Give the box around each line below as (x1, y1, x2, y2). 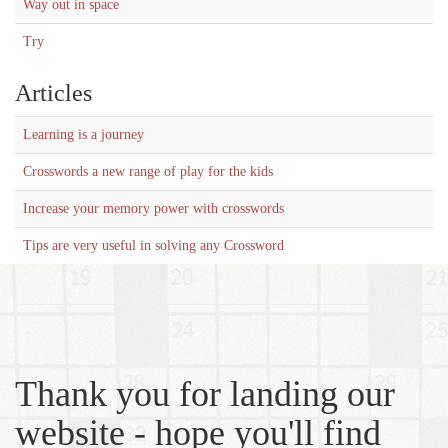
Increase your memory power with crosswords (23, 201, 284, 216)
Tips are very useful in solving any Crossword (23, 238, 284, 253)
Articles (15, 80, 92, 106)
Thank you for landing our (15, 374, 395, 414)
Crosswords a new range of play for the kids (23, 164, 273, 179)
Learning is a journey (23, 127, 144, 142)
